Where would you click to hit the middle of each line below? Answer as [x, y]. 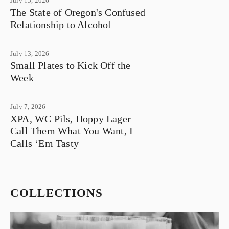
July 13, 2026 [30, 54]
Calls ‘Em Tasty [44, 143]
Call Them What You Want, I [72, 131]
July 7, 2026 [28, 107]
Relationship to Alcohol [61, 25]
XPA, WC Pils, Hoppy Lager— [76, 119]
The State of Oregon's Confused [78, 13]
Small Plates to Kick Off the [71, 66]
